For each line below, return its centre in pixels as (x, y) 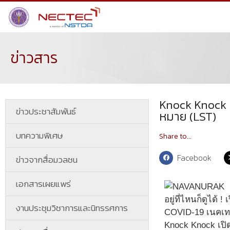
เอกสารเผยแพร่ (43, 184)
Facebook (195, 158)
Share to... (175, 136)
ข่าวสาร (34, 58)
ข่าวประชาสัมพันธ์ (46, 111)
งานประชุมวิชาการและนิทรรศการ (72, 208)
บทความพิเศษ (40, 136)
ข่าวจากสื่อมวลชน (47, 160)
